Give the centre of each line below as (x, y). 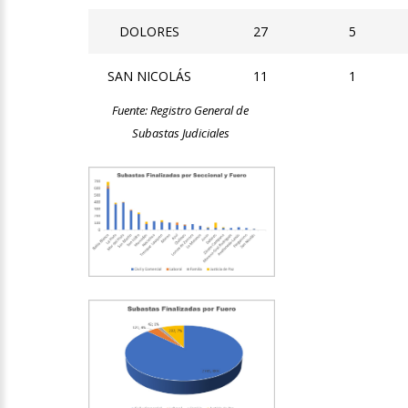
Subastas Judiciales (180, 133)
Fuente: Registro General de (181, 111)
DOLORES (149, 32)
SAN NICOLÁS (149, 76)
